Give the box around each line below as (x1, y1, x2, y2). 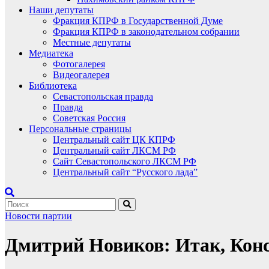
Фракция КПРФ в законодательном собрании (53, 26, 240, 37)
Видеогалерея (53, 70, 109, 80)
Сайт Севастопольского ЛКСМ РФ (53, 156, 196, 166)
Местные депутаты (53, 37, 131, 47)
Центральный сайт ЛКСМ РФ (53, 145, 176, 156)
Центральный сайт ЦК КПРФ (53, 134, 175, 145)
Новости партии (5, 211, 72, 221)
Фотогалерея (53, 59, 105, 69)
